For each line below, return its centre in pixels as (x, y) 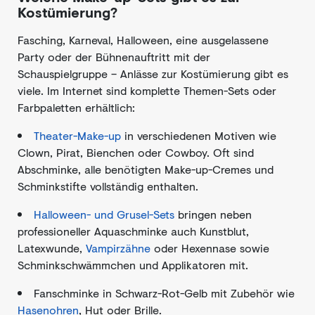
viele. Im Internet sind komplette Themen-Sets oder (147, 90)
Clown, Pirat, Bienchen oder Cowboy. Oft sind (136, 152)
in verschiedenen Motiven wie (199, 135)
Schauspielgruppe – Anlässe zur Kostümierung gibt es (153, 73)
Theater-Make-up (77, 135)
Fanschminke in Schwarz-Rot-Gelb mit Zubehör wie (164, 293)
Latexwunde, (52, 248)
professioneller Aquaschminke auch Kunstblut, (133, 231)
